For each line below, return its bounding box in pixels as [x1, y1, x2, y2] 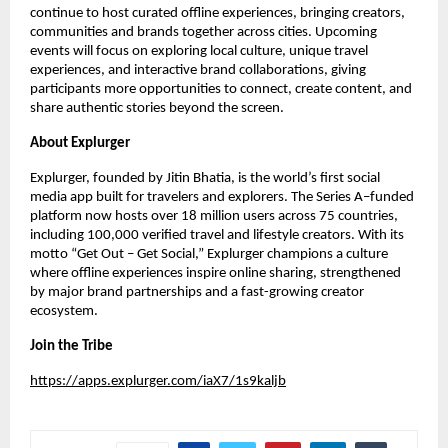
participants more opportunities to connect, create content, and [30, 82, 412, 98]
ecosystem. [30, 304, 98, 320]
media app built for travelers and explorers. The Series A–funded [30, 190, 414, 206]
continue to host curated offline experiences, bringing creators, [30, 6, 405, 22]
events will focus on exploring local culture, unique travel [30, 44, 368, 60]
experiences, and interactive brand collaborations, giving [30, 63, 366, 79]
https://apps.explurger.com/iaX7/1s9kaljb [30, 374, 286, 390]
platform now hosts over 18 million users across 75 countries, [30, 209, 398, 225]
